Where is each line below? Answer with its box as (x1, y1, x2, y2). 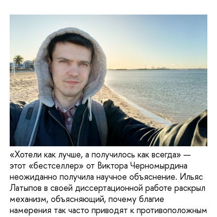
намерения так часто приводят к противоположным (10, 203, 207, 216)
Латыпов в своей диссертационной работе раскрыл (10, 181, 205, 194)
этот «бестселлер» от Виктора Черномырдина (10, 159, 187, 171)
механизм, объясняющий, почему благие (10, 192, 164, 205)
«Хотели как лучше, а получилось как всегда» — (10, 148, 191, 160)
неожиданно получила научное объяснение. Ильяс (10, 170, 203, 183)
